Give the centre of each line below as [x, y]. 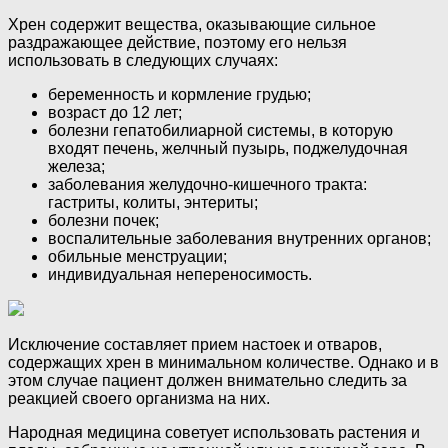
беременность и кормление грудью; [179, 95]
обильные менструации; [137, 257]
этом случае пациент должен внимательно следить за [207, 381]
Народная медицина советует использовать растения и [214, 433]
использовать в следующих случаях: [143, 61]
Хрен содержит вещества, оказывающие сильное [192, 25]
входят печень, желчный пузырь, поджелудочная [228, 149]
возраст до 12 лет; [115, 113]
